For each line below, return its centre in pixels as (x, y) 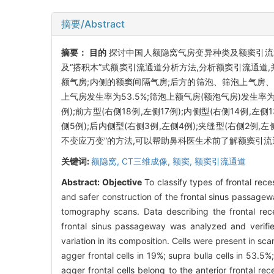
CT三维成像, (147, 161)
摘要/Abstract (93, 24)
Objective (122, 182)
